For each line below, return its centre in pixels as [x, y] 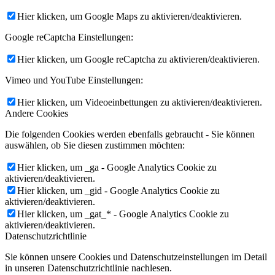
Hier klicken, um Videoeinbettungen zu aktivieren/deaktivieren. [140, 103]
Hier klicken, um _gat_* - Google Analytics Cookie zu [123, 214]
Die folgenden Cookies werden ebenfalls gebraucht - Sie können [130, 134]
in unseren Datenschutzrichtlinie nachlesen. [88, 268]
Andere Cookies [37, 114]
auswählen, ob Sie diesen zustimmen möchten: [95, 145]
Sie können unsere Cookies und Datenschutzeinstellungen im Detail [136, 257]
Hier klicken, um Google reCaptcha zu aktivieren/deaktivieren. [138, 60]
